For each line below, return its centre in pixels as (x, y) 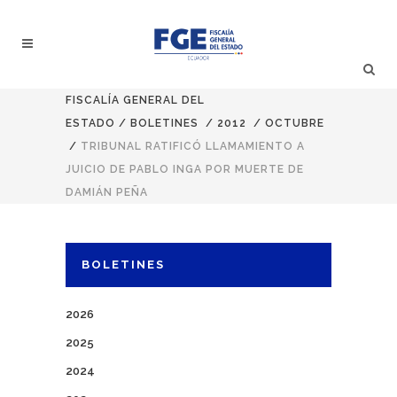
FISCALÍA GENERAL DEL (135, 100)
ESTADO (90, 123)
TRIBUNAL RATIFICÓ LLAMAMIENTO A (193, 146)
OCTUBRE (295, 123)
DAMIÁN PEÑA (107, 192)
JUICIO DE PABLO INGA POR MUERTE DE (185, 169)
